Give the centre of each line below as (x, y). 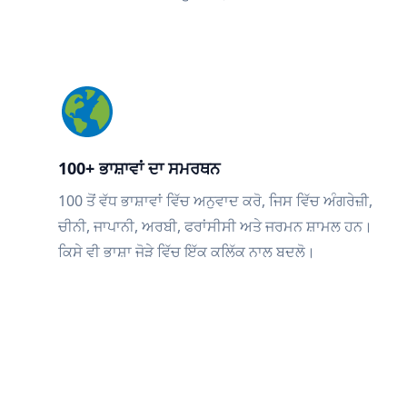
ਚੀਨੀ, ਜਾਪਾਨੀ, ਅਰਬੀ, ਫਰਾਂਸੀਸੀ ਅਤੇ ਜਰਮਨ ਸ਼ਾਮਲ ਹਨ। (215, 226)
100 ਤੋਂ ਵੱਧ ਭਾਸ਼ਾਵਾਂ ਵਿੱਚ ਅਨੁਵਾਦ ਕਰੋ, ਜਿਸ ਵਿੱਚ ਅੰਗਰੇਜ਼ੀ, (215, 201)
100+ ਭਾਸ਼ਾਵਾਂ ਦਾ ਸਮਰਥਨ (139, 168)
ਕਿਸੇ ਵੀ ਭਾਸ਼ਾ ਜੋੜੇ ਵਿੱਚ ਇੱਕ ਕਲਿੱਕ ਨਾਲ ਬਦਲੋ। (187, 252)
